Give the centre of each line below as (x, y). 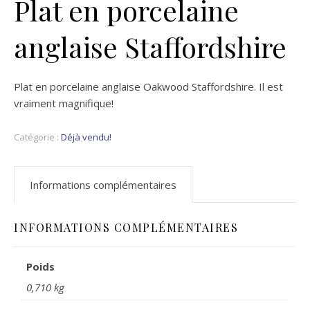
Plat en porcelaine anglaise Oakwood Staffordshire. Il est (148, 86)
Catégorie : (37, 137)
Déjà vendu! (86, 137)
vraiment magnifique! (64, 103)
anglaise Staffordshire (150, 46)
